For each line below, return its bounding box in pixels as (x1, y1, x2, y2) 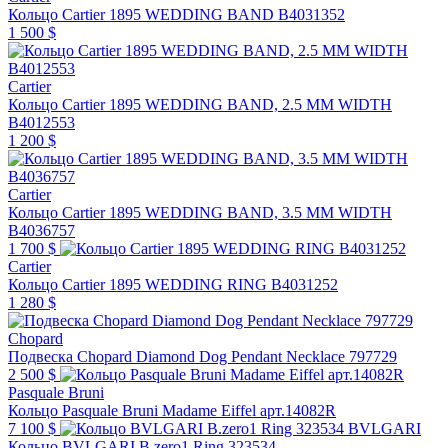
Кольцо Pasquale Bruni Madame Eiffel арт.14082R (162, 401, 336, 419)
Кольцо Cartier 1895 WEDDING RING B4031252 (8, 275, 338, 293)
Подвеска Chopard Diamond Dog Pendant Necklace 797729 (8, 347, 397, 365)
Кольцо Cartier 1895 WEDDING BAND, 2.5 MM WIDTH (8, 95, 392, 113)
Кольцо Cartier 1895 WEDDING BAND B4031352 (8, 5, 345, 23)
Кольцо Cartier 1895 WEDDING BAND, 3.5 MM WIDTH (8, 203, 392, 221)
